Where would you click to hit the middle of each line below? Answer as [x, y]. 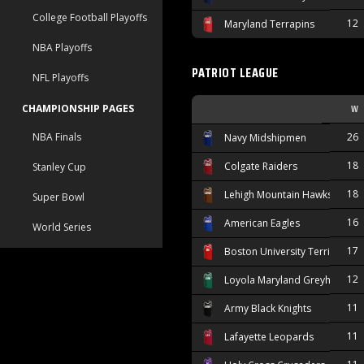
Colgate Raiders [261, 167]
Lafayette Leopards [269, 337]
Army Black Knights [268, 309]
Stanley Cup [59, 167]
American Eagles [262, 223]
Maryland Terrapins [269, 24]
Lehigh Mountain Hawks [278, 195]
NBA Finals [57, 137]
